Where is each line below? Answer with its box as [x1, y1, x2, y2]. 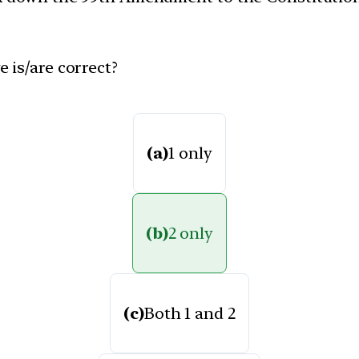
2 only [167, 223, 214, 243]
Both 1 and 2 [143, 303, 236, 323]
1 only [168, 143, 212, 163]
